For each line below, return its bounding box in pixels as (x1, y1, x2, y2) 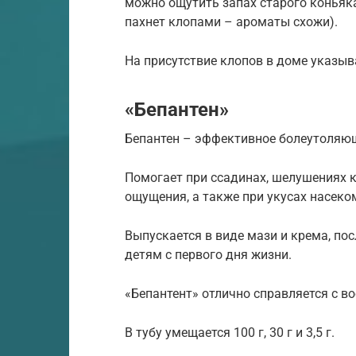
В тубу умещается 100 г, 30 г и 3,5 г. (125, 325, 335, 341)
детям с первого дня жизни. (125, 247, 292, 263)
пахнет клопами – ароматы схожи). (125, 14, 338, 30)
